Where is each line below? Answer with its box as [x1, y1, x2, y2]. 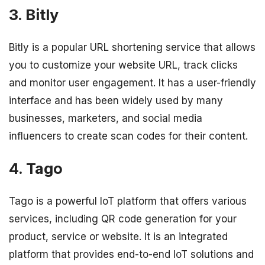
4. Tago [9, 159, 63, 177]
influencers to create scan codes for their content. [9, 130, 248, 142]
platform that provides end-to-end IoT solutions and [9, 248, 254, 261]
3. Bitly [9, 5, 59, 24]
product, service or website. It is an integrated [9, 231, 228, 243]
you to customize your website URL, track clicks [9, 59, 238, 71]
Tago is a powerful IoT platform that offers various [9, 195, 247, 208]
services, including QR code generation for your [9, 213, 237, 225]
